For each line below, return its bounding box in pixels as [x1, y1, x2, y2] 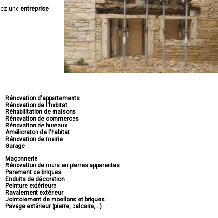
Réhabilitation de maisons [5, 109, 76, 115]
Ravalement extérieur [5, 189, 64, 196]
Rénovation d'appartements [5, 95, 80, 102]
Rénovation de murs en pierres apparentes [5, 162, 120, 169]
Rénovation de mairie [5, 136, 63, 143]
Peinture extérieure [5, 182, 57, 189]
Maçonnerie [5, 155, 38, 162]
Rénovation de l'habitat [5, 102, 68, 109]
